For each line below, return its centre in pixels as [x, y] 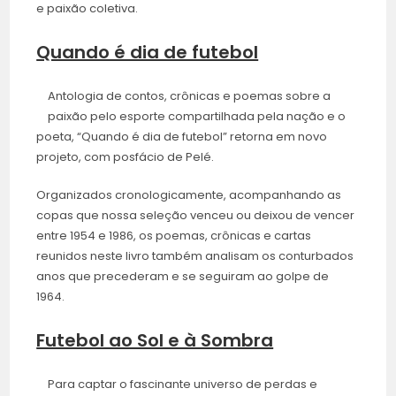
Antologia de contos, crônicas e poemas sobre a [190, 96]
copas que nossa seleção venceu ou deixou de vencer [196, 216]
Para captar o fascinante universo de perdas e [183, 385]
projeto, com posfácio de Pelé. [126, 157]
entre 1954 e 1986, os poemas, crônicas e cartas [174, 236]
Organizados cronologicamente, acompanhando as [189, 195]
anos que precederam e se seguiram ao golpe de [183, 277]
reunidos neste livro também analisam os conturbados [195, 256]
